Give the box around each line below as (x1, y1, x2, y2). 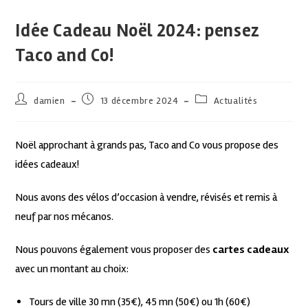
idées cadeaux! (15, 157, 80, 172)
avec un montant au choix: (15, 262, 129, 276)
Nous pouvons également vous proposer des (15, 243, 213, 257)
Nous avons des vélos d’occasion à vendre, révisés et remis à (15, 190, 278, 205)
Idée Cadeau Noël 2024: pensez (15, 20, 260, 43)
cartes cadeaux (212, 243, 289, 257)
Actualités (213, 95, 258, 107)
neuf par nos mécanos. (15, 210, 114, 224)
